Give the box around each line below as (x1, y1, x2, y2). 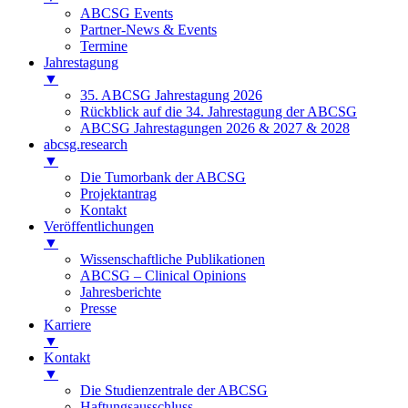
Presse (80, 301, 117, 317)
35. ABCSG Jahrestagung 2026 (80, 87, 262, 104)
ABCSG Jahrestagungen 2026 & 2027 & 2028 (80, 120, 350, 137)
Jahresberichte (80, 284, 161, 301)
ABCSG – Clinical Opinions (80, 268, 246, 284)
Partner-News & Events (80, 22, 217, 38)
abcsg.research (44, 137, 127, 153)
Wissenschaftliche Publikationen (80, 251, 265, 268)
